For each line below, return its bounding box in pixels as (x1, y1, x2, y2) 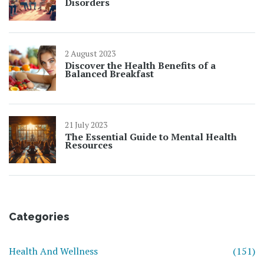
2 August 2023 (65, 48, 115, 60)
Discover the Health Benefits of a (65, 59, 216, 72)
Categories (9, 210, 69, 223)
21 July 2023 (65, 119, 107, 131)
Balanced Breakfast (65, 67, 154, 81)
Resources (65, 138, 113, 152)
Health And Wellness (9, 245, 98, 258)
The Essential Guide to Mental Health (65, 130, 237, 144)
